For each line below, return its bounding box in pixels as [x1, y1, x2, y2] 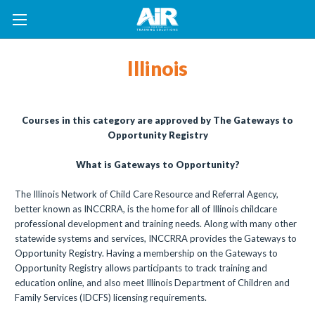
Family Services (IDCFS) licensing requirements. [15, 292, 207, 303]
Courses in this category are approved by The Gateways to [22, 115, 293, 126]
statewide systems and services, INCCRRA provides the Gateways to [15, 233, 297, 244]
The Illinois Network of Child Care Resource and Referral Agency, [15, 188, 278, 200]
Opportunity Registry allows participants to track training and [15, 262, 267, 274]
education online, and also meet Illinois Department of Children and [15, 277, 290, 288]
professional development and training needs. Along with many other [15, 218, 297, 229]
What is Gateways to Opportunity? [75, 159, 240, 170]
